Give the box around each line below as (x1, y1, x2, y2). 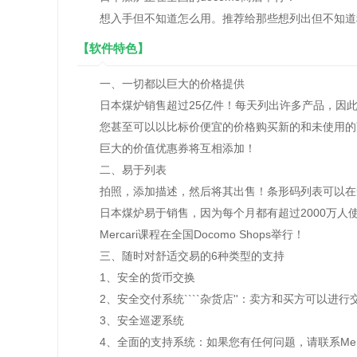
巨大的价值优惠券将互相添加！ (77, 142, 256, 155)
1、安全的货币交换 (77, 271, 195, 284)
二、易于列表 (77, 163, 167, 176)
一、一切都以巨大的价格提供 (77, 77, 245, 90)
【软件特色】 (77, 41, 149, 55)
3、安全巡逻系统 (77, 314, 184, 327)
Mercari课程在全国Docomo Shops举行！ (77, 228, 304, 241)
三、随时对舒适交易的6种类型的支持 (77, 249, 284, 262)
